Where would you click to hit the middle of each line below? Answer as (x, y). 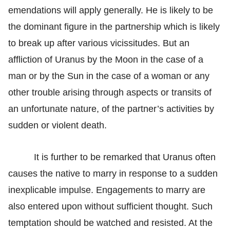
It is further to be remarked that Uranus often (125, 157)
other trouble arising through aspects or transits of (110, 92)
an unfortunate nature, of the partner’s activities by (111, 109)
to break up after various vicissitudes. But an (99, 43)
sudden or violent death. (57, 125)
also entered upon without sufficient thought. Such (110, 206)
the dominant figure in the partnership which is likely (114, 26)
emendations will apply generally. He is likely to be (111, 10)
